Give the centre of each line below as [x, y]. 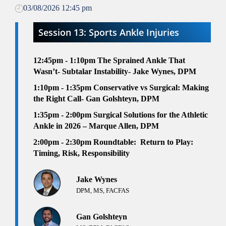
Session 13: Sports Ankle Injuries [109, 33]
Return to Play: [167, 142]
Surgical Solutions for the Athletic [151, 115]
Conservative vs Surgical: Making [151, 88]
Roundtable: [116, 142]
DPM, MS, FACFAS [103, 191]
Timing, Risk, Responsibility [81, 153]
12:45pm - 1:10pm [65, 61]
